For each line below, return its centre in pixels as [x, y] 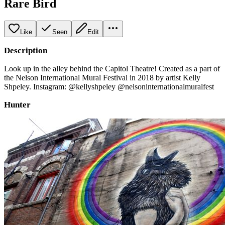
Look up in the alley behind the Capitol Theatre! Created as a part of [112, 68]
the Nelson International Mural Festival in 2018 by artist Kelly [102, 77]
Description [26, 50]
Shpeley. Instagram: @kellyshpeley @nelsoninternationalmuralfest [109, 86]
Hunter [17, 104]
